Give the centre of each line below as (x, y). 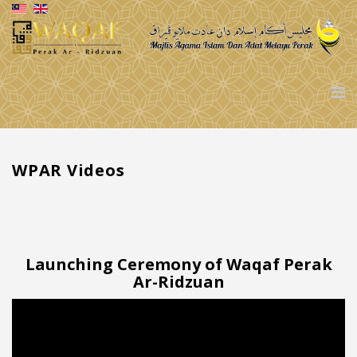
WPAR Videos (69, 170)
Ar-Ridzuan (178, 281)
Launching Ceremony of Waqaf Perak (178, 264)
